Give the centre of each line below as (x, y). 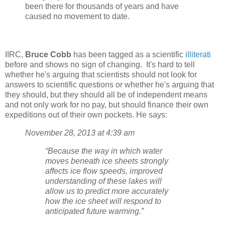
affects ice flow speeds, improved (104, 171)
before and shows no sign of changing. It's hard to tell (100, 65)
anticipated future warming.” (94, 211)
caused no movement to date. (77, 17)
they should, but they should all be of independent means (106, 95)
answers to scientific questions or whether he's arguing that (109, 85)
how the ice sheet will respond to (103, 201)
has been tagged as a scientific (128, 55)
